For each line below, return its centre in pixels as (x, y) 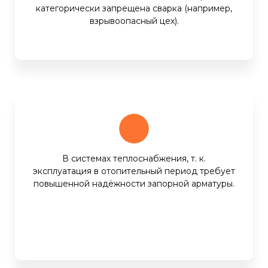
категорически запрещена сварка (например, (134, 9)
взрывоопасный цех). (134, 21)
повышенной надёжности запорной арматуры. (134, 184)
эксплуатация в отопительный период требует (134, 171)
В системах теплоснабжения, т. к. (134, 159)
